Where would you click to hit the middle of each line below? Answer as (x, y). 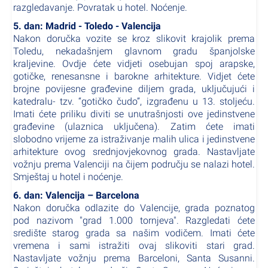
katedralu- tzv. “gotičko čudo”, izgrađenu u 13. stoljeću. (134, 101)
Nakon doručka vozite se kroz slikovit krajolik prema (134, 39)
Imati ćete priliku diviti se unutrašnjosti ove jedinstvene (134, 114)
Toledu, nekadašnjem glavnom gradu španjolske (134, 51)
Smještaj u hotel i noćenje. (68, 177)
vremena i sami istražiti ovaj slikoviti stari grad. (134, 246)
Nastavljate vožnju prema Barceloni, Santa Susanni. (134, 258)
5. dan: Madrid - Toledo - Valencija (87, 26)
